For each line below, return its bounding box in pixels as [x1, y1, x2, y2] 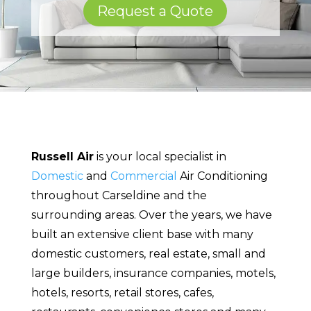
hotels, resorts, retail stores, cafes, [31, 285, 214, 299]
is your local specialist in [93, 149, 226, 163]
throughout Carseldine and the [31, 188, 207, 202]
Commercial [110, 169, 177, 183]
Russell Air [31, 149, 94, 163]
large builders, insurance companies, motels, [31, 266, 276, 280]
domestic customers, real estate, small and [31, 246, 266, 260]
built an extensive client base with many [31, 227, 253, 241]
